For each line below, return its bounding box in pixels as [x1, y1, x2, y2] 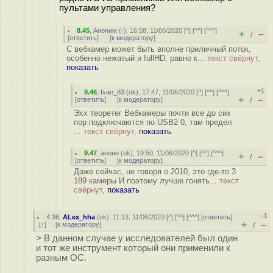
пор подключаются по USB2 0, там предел [74, 118, 232, 127]
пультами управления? [59, 2, 155, 13]
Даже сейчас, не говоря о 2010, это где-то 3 [74, 167, 236, 176]
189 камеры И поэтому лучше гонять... [74, 176, 219, 185]
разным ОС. [36, 253, 87, 263]
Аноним [93, 27, 118, 34]
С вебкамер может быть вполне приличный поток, [66, 44, 251, 54]
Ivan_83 [101, 88, 125, 96]
